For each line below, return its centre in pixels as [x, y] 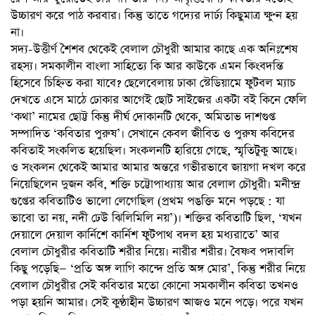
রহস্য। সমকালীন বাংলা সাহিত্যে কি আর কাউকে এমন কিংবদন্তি [147, 66]
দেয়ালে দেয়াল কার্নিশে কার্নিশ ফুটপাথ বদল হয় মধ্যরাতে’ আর [145, 235]
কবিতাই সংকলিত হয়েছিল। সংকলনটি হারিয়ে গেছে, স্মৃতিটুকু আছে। [154, 150]
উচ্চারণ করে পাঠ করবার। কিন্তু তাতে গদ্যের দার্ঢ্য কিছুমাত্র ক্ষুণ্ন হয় [154, 15]
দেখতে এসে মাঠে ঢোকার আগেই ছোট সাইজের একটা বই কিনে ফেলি [159, 100]
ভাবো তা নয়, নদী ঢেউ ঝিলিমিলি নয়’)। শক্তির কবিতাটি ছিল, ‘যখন [156, 218]
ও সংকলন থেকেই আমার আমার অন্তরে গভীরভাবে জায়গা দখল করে [158, 167]
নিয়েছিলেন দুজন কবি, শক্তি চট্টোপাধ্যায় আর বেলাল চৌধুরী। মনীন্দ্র [155, 184]
